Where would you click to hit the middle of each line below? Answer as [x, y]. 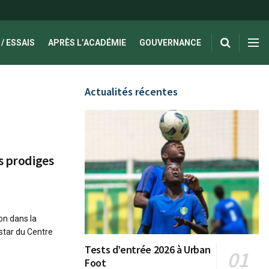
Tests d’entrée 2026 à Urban [148, 250]
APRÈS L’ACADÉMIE [87, 43]
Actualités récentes [131, 92]
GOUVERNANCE [170, 43]
